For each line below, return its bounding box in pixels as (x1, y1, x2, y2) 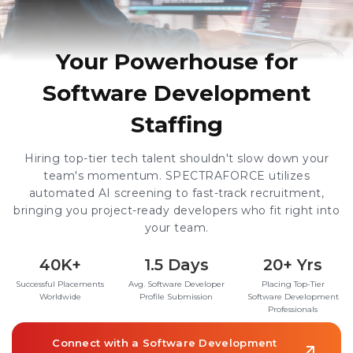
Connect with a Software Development (52, 336, 277, 349)
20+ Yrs (263, 255, 323, 274)
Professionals (268, 304, 318, 314)
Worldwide (39, 292, 81, 302)
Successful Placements (16, 279, 105, 289)
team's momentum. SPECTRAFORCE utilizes (43, 169, 310, 183)
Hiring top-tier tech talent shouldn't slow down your (24, 151, 329, 165)
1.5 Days (143, 255, 209, 274)
